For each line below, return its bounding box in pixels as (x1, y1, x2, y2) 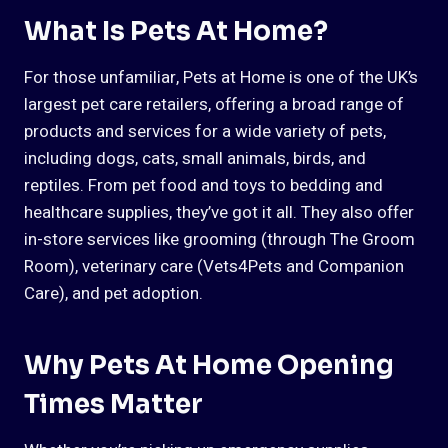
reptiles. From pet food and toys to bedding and (24, 173, 383, 199)
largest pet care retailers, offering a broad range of (24, 92, 404, 118)
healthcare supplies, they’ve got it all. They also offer (24, 200, 414, 226)
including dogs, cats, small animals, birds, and (24, 146, 366, 172)
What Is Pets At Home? (24, 15, 328, 49)
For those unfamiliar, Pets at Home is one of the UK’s (24, 65, 418, 91)
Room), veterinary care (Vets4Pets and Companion (24, 254, 404, 280)
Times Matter (24, 388, 203, 422)
